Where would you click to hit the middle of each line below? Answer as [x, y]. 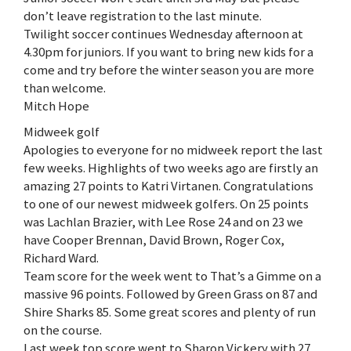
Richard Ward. [61, 258]
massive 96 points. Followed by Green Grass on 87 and [170, 294]
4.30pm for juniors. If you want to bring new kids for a [168, 52]
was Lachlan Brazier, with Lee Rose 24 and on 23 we [163, 222]
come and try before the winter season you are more [169, 70]
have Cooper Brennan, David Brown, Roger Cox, [154, 240]
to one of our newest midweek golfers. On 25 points [166, 204]
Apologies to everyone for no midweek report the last [173, 150]
